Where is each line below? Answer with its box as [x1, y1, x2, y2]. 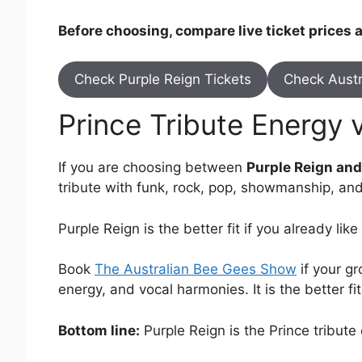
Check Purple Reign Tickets [74, 71, 251, 88]
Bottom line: [58, 322, 140, 339]
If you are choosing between [58, 159, 246, 176]
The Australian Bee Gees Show [95, 261, 297, 278]
